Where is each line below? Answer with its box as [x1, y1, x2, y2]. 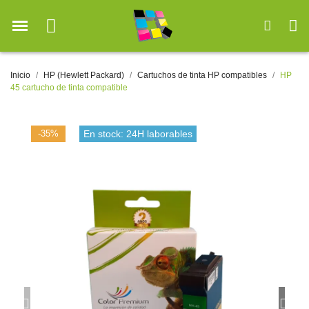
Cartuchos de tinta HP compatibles [137, 70, 267, 81]
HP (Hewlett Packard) [43, 70, 124, 81]
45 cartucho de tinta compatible [10, 83, 128, 93]
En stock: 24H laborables [83, 128, 192, 140]
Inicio [10, 70, 30, 81]
